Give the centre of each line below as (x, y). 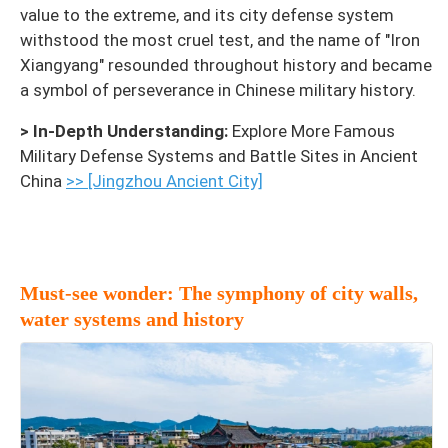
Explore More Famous (311, 131)
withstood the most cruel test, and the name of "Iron (220, 40)
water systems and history (132, 319)
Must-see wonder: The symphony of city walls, (219, 293)
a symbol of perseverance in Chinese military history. (218, 90)
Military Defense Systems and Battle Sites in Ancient (219, 156)
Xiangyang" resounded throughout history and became (226, 65)
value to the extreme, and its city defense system (207, 15)
